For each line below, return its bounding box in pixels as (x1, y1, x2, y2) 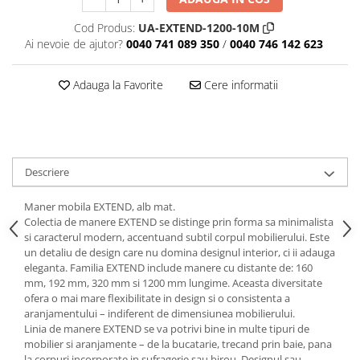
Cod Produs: (74, 19, 135, 35)
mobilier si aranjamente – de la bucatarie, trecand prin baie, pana (24, 336, 332, 351)
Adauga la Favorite (69, 76, 163, 92)
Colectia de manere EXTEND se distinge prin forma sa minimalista (24, 214, 333, 229)
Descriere (25, 164, 69, 179)
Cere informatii (200, 76, 278, 92)
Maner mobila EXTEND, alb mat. (24, 198, 175, 214)
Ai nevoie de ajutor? (25, 35, 123, 51)
